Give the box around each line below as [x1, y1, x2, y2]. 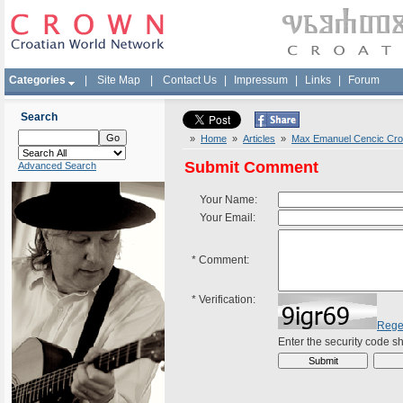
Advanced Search [18, 160, 96, 171]
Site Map [97, 74, 140, 86]
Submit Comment [184, 158, 318, 176]
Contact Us [163, 74, 217, 86]
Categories [9, 74, 66, 86]
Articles [243, 133, 275, 144]
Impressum [234, 74, 288, 86]
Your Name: [192, 193, 257, 206]
